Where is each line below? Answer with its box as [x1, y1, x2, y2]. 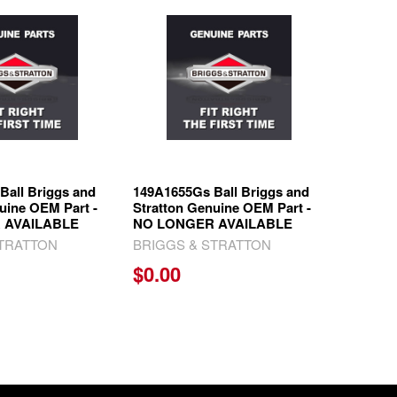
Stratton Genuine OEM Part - [133, 198, 312, 218]
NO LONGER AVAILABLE [133, 214, 293, 234]
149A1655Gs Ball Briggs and [133, 182, 310, 202]
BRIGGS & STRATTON [133, 235, 272, 254]
